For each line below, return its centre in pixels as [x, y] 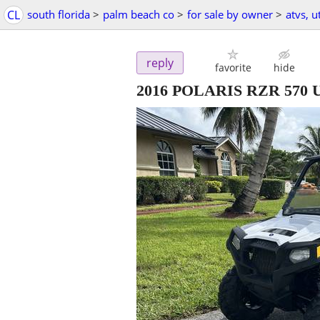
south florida [59, 14]
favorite [233, 68]
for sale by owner [230, 14]
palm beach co [139, 14]
